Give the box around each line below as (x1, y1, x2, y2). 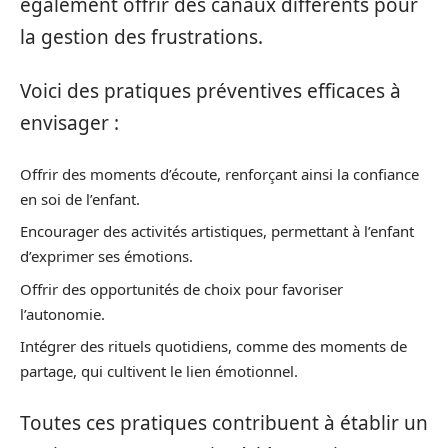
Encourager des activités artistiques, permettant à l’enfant (20, 221, 414, 242)
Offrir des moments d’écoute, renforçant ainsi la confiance (20, 163, 419, 184)
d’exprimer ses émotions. (20, 246, 193, 267)
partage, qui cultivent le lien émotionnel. (20, 361, 298, 382)
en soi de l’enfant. (20, 188, 140, 209)
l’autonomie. (20, 303, 105, 324)
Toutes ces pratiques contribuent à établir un (20, 409, 428, 436)
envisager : (20, 110, 119, 137)
